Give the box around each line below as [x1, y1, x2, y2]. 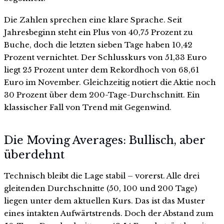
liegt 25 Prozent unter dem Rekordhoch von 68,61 [4, 65, 199, 75]
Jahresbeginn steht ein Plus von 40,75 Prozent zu [4, 27, 193, 37]
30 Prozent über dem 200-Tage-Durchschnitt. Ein [4, 90, 200, 100]
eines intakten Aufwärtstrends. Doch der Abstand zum [4, 208, 213, 218]
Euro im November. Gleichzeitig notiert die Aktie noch [4, 77, 216, 87]
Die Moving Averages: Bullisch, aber [4, 133, 205, 147]
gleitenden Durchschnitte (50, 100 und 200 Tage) [4, 183, 197, 193]
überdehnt [4, 147, 64, 161]
